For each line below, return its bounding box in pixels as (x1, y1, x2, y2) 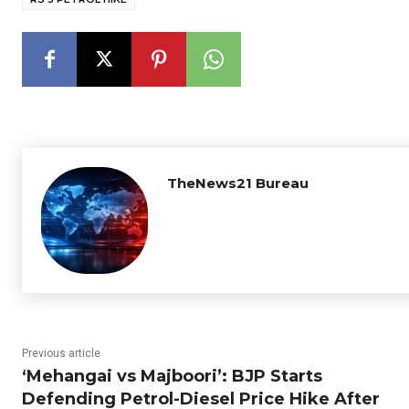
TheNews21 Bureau (167, 174, 309, 192)
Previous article (22, 347, 100, 360)
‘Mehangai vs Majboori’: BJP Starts (22, 366, 322, 386)
